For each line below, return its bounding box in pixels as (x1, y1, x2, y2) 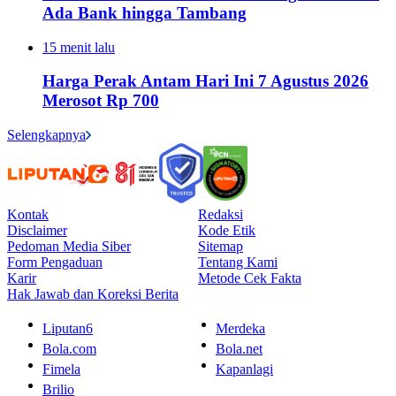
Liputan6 (42, 321, 93, 336)
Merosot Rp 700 (42, 91, 159, 110)
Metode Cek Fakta (198, 270, 301, 286)
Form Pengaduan (7, 255, 103, 270)
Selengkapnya (7, 127, 86, 142)
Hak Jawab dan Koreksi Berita (7, 286, 179, 301)
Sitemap (198, 239, 243, 254)
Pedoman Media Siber (7, 239, 131, 254)
